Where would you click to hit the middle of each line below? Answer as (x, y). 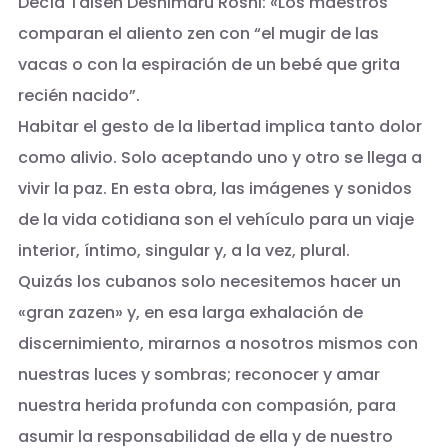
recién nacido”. (78, 96)
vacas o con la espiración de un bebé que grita (208, 65)
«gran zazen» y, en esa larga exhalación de (190, 313)
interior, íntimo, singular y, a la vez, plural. (183, 251)
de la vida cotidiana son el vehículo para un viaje (215, 220)
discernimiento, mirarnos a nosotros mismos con (217, 344)
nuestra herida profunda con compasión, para (206, 406)
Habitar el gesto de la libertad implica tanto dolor (219, 127)
